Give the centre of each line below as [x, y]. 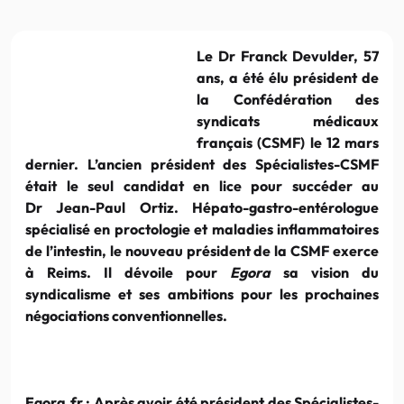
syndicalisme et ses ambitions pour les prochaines [202, 294]
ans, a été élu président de [288, 77]
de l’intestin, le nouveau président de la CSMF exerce [202, 250]
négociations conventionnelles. [126, 315]
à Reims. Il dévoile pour [128, 272]
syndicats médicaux [288, 120]
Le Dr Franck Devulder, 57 [288, 55]
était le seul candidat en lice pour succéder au [202, 185]
